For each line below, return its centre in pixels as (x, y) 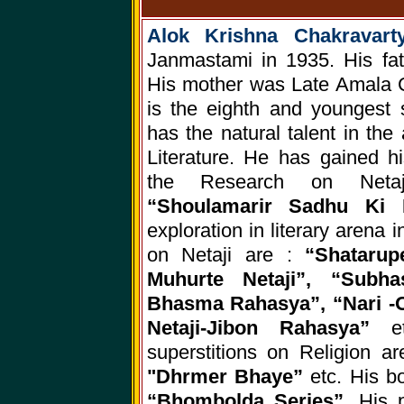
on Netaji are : (226, 255)
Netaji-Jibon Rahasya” (269, 328)
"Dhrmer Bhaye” (229, 377)
